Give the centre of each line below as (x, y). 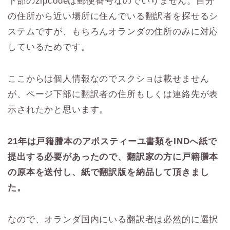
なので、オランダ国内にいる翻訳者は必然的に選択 (113, 219)
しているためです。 (49, 47)
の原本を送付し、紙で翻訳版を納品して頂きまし (109, 172)
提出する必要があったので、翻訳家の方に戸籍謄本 (113, 157)
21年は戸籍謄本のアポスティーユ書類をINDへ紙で (112, 141)
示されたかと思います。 (58, 109)
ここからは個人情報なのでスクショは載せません (109, 79)
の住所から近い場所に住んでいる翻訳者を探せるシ (113, 16)
